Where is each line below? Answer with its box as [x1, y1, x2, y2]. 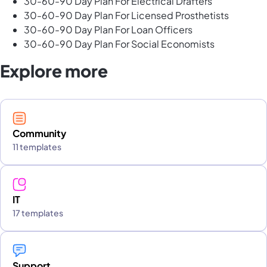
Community [13, 127, 66, 140]
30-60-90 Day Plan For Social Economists [24, 38, 215, 51]
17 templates [13, 207, 63, 219]
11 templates [13, 141, 61, 153]
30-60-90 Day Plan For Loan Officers [24, 23, 193, 36]
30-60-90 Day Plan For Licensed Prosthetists [24, 9, 229, 22]
